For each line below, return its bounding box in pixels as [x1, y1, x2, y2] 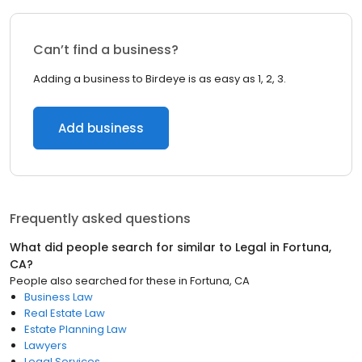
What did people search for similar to [10, 239, 235, 255]
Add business [58, 120, 144, 137]
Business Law [24, 289, 93, 305]
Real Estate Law [24, 305, 105, 321]
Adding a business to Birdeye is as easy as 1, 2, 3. [33, 71, 286, 86]
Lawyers [24, 338, 67, 353]
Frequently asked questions [10, 209, 191, 228]
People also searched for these [10, 273, 176, 288]
